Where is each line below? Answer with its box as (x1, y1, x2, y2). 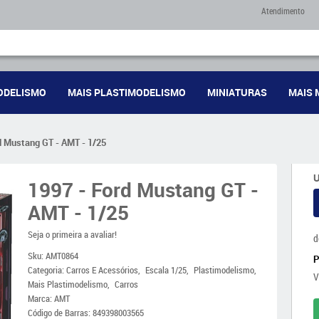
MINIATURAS (206, 85, 267, 99)
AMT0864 (46, 249, 78, 262)
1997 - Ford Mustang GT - (28, 176, 258, 203)
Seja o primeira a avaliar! (28, 228, 117, 241)
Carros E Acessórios (66, 263, 138, 276)
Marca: (28, 292, 54, 305)
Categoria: (28, 263, 64, 276)
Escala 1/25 (145, 263, 187, 276)
